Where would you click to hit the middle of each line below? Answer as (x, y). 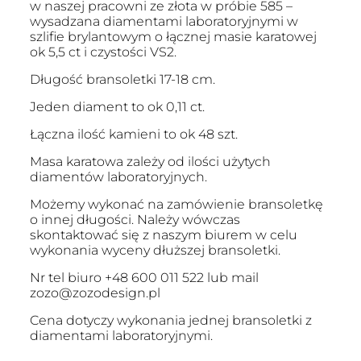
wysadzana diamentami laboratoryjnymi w (164, 22)
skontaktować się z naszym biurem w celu (163, 235)
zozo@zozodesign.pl (95, 293)
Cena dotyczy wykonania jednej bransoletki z (170, 321)
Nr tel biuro (67, 278)
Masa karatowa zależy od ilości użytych (150, 162)
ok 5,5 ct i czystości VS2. (103, 52)
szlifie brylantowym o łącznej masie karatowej (173, 37)
